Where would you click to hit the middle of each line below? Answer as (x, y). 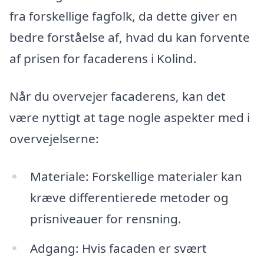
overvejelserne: (54, 138)
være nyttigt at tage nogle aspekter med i (130, 117)
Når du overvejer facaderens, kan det (118, 96)
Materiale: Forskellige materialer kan (136, 176)
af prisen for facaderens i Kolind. (103, 59)
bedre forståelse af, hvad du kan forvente (130, 37)
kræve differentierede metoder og (129, 197)
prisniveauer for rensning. (105, 218)
